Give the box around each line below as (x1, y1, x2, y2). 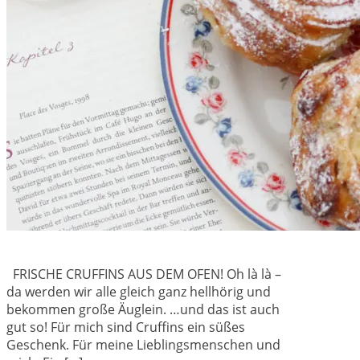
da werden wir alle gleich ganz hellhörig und (6, 282, 271, 301)
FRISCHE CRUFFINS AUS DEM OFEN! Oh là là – (6, 264, 281, 283)
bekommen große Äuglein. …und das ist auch (6, 300, 280, 318)
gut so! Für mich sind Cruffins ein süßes (6, 317, 245, 336)
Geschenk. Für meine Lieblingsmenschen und (6, 335, 280, 354)
